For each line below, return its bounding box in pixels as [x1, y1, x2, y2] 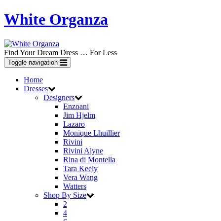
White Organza [4, 10, 108, 29]
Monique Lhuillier [63, 128, 120, 137]
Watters [63, 182, 86, 190]
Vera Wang [63, 173, 98, 182]
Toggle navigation [8, 58, 58, 66]
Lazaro [63, 119, 85, 128]
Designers [43, 93, 74, 102]
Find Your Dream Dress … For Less [4, 48, 117, 57]
